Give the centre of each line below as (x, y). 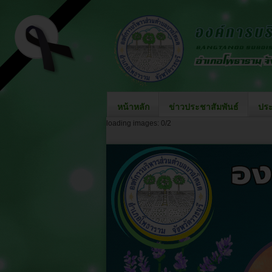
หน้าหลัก (133, 107)
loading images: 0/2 (139, 123)
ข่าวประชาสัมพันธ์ (204, 107)
